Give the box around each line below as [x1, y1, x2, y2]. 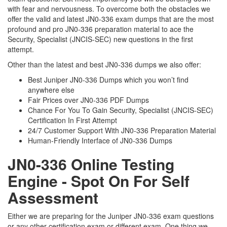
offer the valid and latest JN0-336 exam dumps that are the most [8, 14, 214, 24]
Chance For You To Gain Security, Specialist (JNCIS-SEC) [28, 105, 213, 115]
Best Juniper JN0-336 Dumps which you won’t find [28, 74, 188, 85]
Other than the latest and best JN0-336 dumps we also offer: [8, 59, 201, 69]
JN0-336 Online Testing [8, 153, 174, 175]
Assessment [8, 186, 98, 208]
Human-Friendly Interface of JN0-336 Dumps [28, 135, 172, 145]
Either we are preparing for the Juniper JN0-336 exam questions [8, 211, 214, 221]
